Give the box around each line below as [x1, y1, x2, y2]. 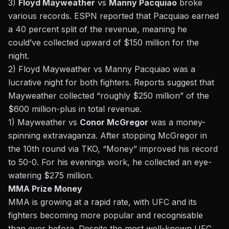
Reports [134, 77, 165, 88]
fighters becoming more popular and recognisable [8, 210, 203, 221]
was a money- [148, 117, 205, 128]
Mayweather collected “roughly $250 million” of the [8, 90, 209, 101]
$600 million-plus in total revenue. [8, 104, 142, 114]
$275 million [44, 170, 91, 181]
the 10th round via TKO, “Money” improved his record [8, 144, 218, 154]
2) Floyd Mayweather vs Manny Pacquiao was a [8, 64, 195, 75]
